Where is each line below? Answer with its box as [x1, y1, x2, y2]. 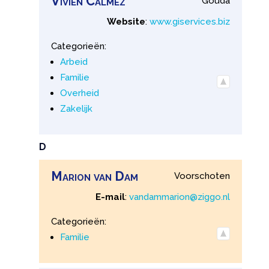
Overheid [59, 87, 99, 98]
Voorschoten [174, 170, 231, 181]
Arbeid [59, 56, 88, 67]
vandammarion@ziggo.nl [129, 191, 231, 202]
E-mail [95, 191, 125, 202]
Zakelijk [59, 103, 92, 114]
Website [107, 16, 146, 27]
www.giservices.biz [150, 16, 231, 27]
